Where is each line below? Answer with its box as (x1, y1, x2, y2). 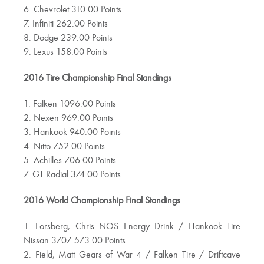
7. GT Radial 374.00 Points (24, 170, 121, 180)
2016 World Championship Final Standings (24, 196, 180, 206)
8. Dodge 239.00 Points (24, 34, 113, 44)
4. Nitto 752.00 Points (24, 142, 105, 152)
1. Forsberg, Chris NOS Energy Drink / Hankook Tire (24, 222, 240, 232)
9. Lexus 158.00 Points (24, 48, 107, 58)
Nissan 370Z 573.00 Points (24, 236, 126, 246)
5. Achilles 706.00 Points (24, 156, 116, 166)
